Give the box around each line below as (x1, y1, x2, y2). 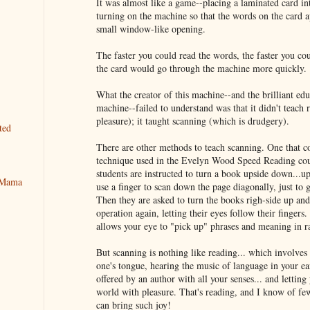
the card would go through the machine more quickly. (96, 61, 307, 75)
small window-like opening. (96, 21, 206, 35)
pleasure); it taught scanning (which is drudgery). (96, 113, 289, 127)
